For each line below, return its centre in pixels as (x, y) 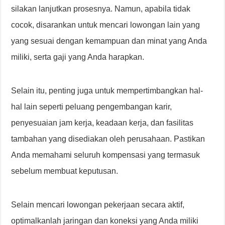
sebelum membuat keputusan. (65, 171)
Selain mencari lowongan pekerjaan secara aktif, (98, 205)
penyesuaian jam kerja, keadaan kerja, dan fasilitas (102, 123)
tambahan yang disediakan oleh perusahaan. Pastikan (108, 139)
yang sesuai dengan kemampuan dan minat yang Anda (109, 41)
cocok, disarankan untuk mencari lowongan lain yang (106, 25)
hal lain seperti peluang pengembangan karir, (92, 107)
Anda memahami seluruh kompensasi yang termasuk (106, 155)
